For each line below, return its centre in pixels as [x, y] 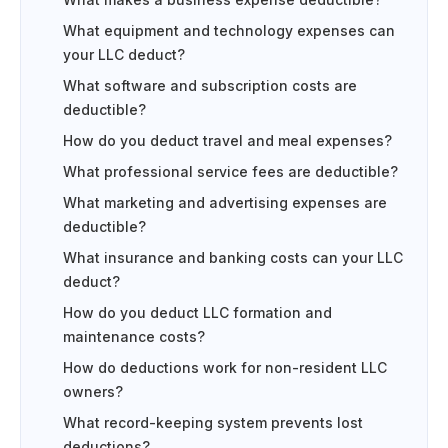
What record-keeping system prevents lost [213, 423]
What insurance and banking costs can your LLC [233, 258]
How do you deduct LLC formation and [197, 313]
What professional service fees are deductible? [230, 172]
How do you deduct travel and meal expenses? [227, 141]
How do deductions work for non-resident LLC [225, 368]
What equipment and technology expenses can [229, 31]
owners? [93, 392]
